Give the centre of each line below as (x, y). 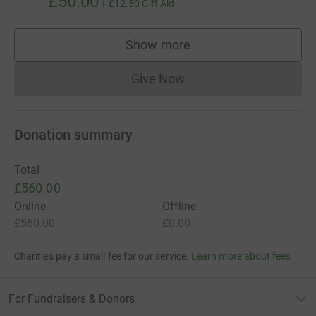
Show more (158, 44)
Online (30, 206)
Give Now (158, 78)
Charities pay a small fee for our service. (102, 256)
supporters (188, 51)
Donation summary (73, 134)
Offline (180, 206)
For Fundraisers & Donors (72, 298)
